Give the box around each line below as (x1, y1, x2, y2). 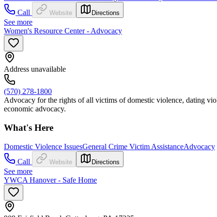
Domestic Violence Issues (4, 142, 82, 151)
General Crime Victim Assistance (82, 142, 184, 151)
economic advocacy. (4, 105, 66, 113)
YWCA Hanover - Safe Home (4, 175, 97, 184)
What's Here (4, 123, 53, 133)
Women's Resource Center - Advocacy (4, 27, 122, 35)
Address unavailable (4, 65, 66, 74)
